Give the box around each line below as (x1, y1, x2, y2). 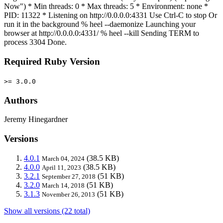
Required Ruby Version (4, 56, 100, 67)
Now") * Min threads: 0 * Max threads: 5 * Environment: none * (4, 2, 208, 11)
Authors (4, 95, 37, 106)
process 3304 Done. (4, 38, 67, 47)
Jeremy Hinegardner (4, 115, 68, 124)
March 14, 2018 (42, 181, 85, 189)
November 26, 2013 (42, 190, 95, 198)
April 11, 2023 (42, 163, 81, 171)
